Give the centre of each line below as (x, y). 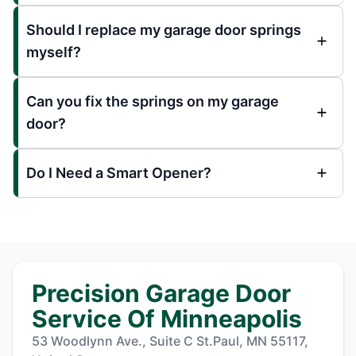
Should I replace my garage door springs (164, 29)
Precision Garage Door (161, 293)
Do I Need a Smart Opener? (119, 172)
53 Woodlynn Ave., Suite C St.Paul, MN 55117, (170, 341)
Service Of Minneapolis (167, 318)
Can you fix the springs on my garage (153, 101)
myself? (54, 52)
